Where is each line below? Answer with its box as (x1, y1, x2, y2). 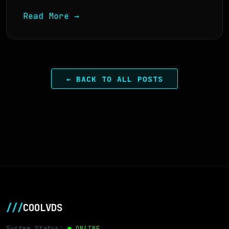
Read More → (23, 11, 79, 22)
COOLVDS (23, 201, 62, 215)
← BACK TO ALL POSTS (66, 74, 163, 84)
